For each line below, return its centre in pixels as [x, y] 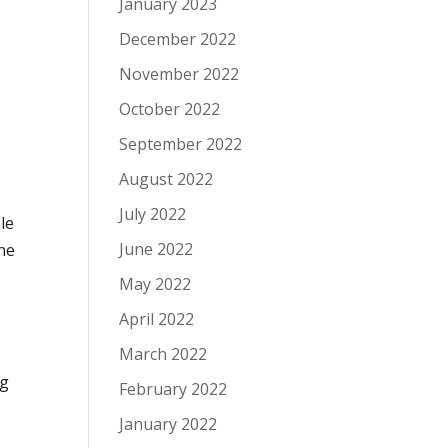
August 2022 [166, 179]
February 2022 [173, 389]
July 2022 [153, 214]
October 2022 [170, 109]
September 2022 [181, 144]
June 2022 [156, 249]
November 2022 [179, 74]
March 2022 [163, 354]
